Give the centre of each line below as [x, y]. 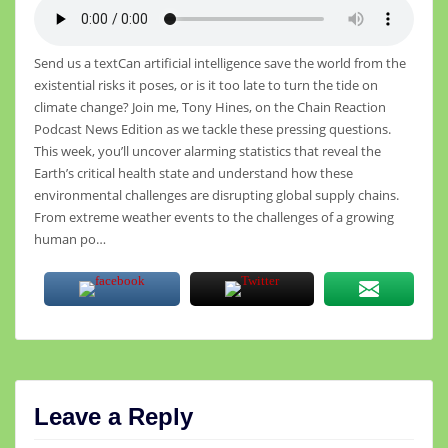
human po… [69, 238]
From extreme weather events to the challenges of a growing [213, 216]
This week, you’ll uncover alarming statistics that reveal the [207, 150]
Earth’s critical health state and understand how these [193, 172]
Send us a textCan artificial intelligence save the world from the [219, 62]
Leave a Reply [113, 416]
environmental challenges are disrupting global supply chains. [216, 194]
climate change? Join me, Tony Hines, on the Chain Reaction [209, 106]
